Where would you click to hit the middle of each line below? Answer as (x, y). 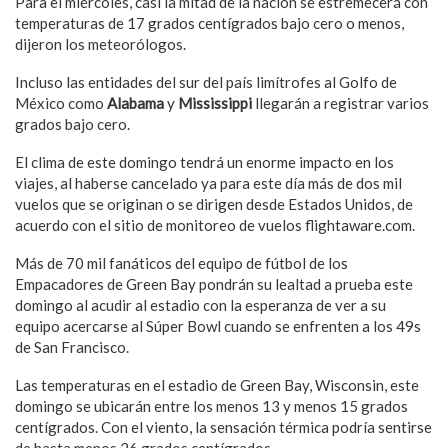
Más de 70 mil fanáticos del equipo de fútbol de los (181, 263)
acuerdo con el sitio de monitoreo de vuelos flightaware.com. (215, 225)
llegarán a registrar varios (340, 103)
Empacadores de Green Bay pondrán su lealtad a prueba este (214, 284)
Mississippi (215, 103)
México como (59, 103)
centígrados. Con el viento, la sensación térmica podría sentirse (223, 427)
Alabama (135, 103)
